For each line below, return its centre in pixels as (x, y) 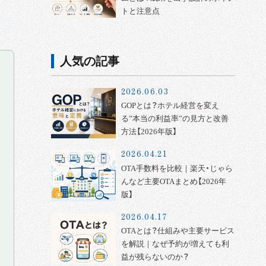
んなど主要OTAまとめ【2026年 (173, 181)
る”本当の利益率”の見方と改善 (175, 119)
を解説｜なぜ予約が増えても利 (175, 244)
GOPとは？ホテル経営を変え (170, 106)
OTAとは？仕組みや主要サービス (178, 231)
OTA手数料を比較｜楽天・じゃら (177, 168)
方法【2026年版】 (149, 132)
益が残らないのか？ (155, 257)
